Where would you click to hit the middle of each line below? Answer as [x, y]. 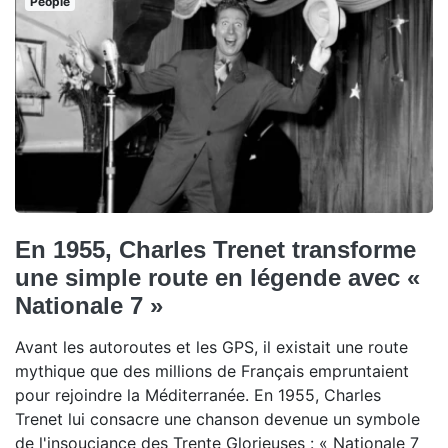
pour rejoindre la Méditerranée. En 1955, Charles [198, 395]
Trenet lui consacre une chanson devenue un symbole [217, 419]
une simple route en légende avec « [217, 278]
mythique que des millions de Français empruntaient [212, 371]
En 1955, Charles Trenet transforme [215, 250]
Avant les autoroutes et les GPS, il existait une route [211, 347]
